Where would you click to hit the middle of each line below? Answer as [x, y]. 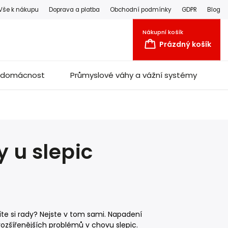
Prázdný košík [185, 44]
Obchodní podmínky [141, 9]
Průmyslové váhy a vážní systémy [134, 75]
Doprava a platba [74, 9]
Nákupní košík [163, 32]
